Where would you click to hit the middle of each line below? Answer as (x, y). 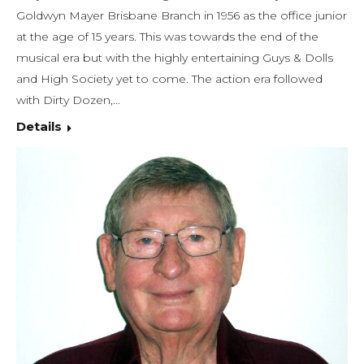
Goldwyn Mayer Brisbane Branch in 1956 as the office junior (182, 16)
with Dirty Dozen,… (68, 100)
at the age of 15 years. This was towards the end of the (167, 37)
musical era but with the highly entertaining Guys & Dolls (175, 58)
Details (39, 127)
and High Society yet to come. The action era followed (169, 79)
